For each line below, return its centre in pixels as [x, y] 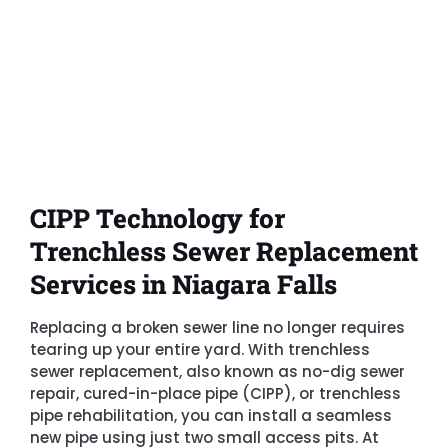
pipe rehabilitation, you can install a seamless [211, 415]
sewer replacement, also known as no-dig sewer [217, 371]
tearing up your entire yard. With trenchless [200, 349]
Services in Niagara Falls [183, 283]
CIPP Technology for [157, 217]
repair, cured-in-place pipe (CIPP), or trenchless [215, 393]
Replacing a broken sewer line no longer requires [217, 327]
